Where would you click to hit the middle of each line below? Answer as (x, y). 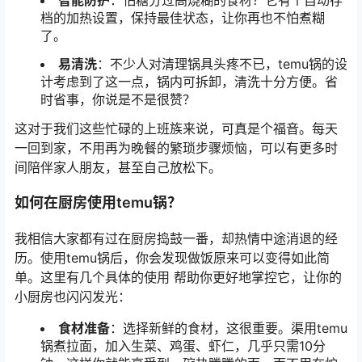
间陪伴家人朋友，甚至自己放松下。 (118, 167)
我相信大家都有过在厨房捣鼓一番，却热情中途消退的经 (176, 238)
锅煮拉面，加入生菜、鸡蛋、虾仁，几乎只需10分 (183, 345)
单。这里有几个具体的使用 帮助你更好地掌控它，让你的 (178, 277)
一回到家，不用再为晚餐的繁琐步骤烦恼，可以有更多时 (176, 147)
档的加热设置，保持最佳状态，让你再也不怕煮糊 (183, 18)
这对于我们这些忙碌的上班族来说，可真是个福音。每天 (176, 128)
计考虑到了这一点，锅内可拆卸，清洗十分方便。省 (189, 82)
